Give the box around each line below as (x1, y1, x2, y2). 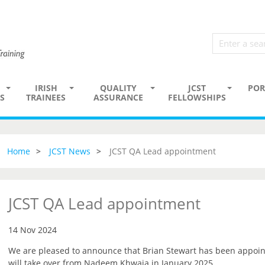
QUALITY (99, 82, 137, 93)
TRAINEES (26, 92, 66, 103)
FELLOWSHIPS (168, 92, 226, 103)
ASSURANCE (93, 92, 143, 103)
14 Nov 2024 (8, 224, 57, 235)
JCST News (49, 146, 91, 157)
